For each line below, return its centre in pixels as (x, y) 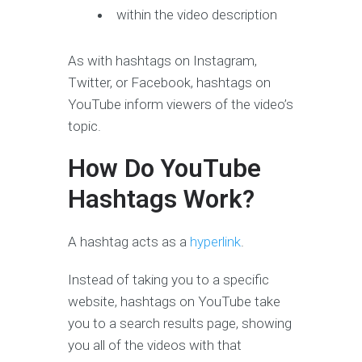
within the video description (197, 15)
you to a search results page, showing (180, 324)
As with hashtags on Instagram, (162, 61)
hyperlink (215, 242)
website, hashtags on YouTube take (174, 302)
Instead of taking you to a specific (168, 280)
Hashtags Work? (161, 200)
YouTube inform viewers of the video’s (181, 105)
